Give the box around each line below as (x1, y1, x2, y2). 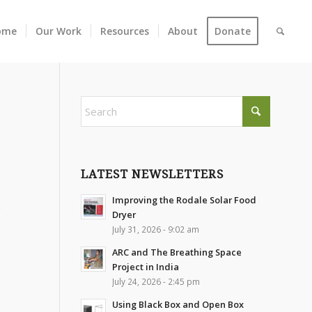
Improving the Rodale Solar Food (111, 194, 256, 206)
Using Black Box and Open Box (111, 298, 244, 311)
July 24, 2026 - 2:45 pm (111, 276, 200, 287)
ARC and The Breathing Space (111, 246, 242, 258)
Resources (100, 24, 150, 38)
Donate (214, 24, 251, 38)
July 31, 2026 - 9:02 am (111, 224, 199, 235)
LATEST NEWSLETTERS (80, 168, 224, 181)
